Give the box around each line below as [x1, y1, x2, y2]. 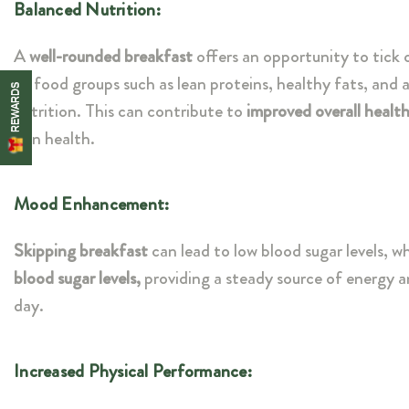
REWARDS [10, 82, 21, 132]
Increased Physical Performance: [14, 358, 252, 385]
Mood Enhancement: [14, 191, 170, 218]
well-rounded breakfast [29, 43, 193, 70]
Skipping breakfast [14, 237, 148, 265]
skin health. [14, 125, 95, 152]
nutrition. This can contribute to [14, 98, 246, 125]
